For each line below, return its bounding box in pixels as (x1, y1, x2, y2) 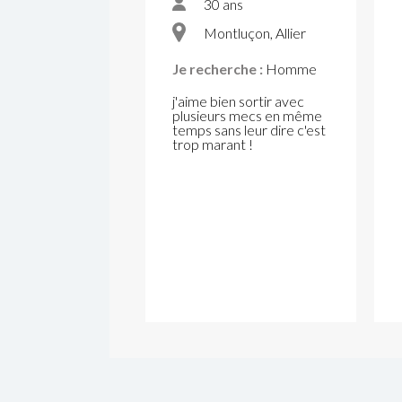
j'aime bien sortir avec (172, 92, 304, 109)
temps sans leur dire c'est (172, 120, 326, 138)
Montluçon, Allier (204, 23, 306, 41)
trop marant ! (172, 135, 253, 153)
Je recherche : (172, 59, 263, 77)
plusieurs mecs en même (172, 106, 322, 124)
